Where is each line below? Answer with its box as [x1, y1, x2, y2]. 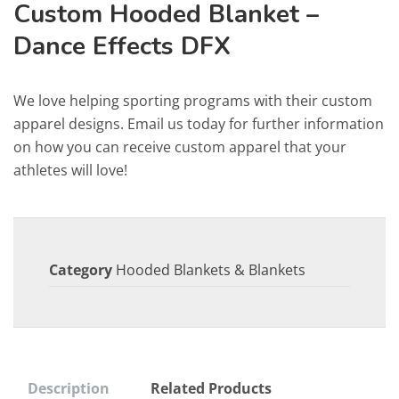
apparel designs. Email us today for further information [13, 114, 384, 134]
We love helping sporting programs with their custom [13, 91, 372, 110]
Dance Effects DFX [13, 29, 231, 63]
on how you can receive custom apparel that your [13, 137, 346, 157]
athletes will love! [13, 160, 127, 180]
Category [49, 260, 112, 280]
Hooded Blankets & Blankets [116, 260, 305, 280]
